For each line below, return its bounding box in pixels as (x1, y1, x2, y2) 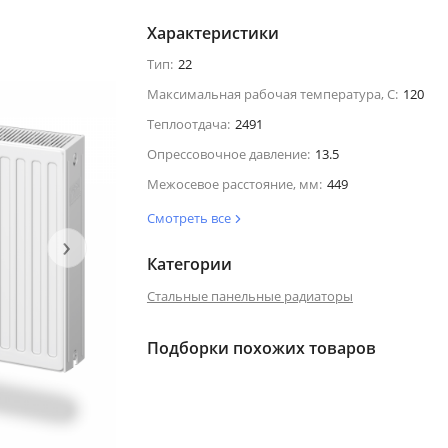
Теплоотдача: (146, 114, 230, 133)
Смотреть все (146, 208, 234, 227)
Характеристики (146, 21, 279, 44)
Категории (146, 252, 232, 275)
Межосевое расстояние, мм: (146, 174, 322, 193)
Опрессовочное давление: (146, 144, 310, 163)
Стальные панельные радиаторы (146, 286, 353, 305)
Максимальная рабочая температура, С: (146, 84, 398, 103)
